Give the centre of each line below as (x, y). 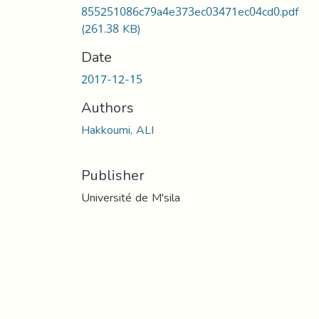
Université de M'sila (131, 197)
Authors (108, 107)
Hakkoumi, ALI (117, 130)
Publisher (113, 175)
